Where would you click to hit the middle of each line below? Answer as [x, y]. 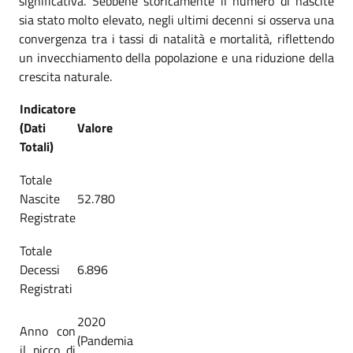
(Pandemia [105, 340]
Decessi [40, 269]
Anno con [48, 331]
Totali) [37, 147]
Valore [95, 128]
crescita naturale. [65, 76]
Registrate [48, 217]
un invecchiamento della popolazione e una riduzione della [176, 58]
